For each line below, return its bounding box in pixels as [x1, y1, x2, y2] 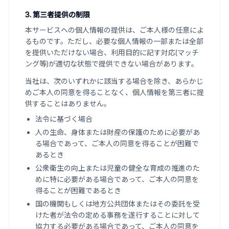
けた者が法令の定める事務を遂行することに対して [35, 211, 200, 219]
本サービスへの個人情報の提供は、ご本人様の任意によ [25, 26, 204, 34]
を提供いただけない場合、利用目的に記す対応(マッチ [25, 48, 199, 57]
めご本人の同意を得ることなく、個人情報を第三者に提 [25, 88, 204, 97]
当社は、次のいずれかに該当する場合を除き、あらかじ [25, 77, 203, 85]
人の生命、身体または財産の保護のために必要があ [35, 128, 200, 136]
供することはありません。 [25, 99, 111, 108]
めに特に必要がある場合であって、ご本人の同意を [35, 175, 199, 184]
